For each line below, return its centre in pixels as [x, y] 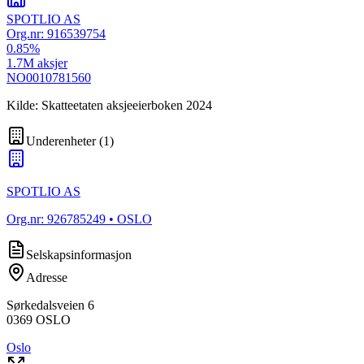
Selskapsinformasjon [79, 254]
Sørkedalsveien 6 [50, 305]
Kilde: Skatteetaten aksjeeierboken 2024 [109, 105]
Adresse [47, 277]
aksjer [51, 63]
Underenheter [61, 141]
